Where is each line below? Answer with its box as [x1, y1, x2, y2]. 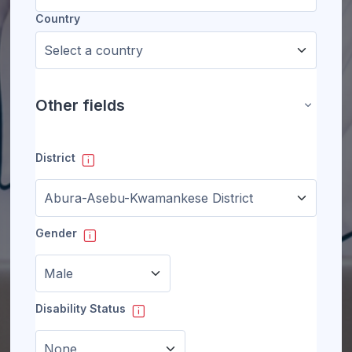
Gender [35, 225, 77, 240]
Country [35, 12, 80, 25]
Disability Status [35, 301, 126, 315]
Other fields [35, 96, 125, 115]
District [35, 150, 75, 164]
